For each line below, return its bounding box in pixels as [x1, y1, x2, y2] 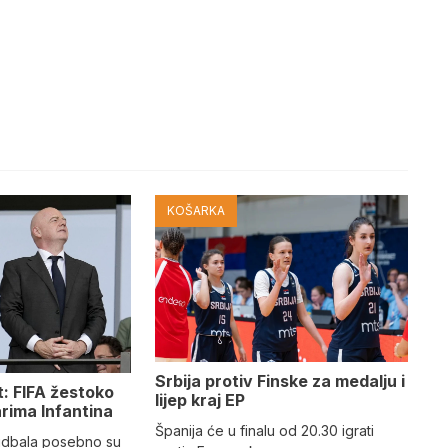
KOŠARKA [166, 202, 225, 218]
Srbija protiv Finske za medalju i [154, 370, 405, 391]
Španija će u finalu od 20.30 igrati [154, 421, 374, 439]
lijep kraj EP [154, 389, 245, 410]
